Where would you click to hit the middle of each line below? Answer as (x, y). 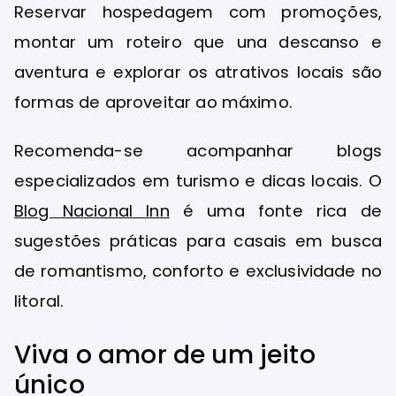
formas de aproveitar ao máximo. (153, 102)
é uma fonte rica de (275, 211)
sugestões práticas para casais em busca (198, 241)
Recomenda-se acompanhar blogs (198, 151)
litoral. (39, 301)
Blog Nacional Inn (92, 211)
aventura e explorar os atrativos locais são (198, 72)
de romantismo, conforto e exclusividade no (198, 271)
